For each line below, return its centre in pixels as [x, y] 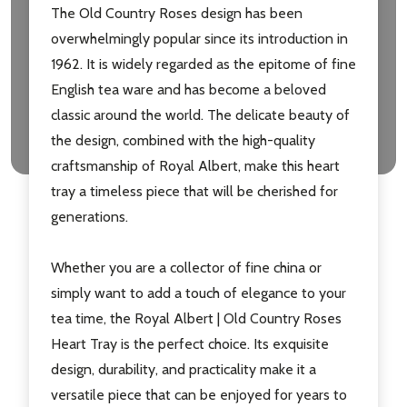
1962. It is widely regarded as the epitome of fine [203, 65]
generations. [89, 217]
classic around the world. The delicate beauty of [200, 115]
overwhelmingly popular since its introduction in [199, 39]
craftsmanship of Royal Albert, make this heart [195, 166]
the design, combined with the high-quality [183, 141]
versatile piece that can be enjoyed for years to [199, 395]
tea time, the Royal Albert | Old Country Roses [196, 319]
